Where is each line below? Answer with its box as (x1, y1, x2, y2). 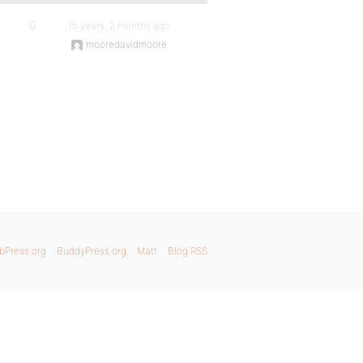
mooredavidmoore (86, 38, 168, 50)
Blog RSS (168, 245, 207, 257)
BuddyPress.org (57, 245, 126, 257)
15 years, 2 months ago (68, 19, 171, 32)
